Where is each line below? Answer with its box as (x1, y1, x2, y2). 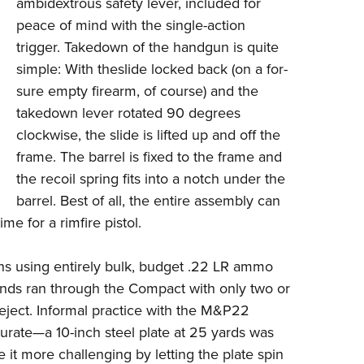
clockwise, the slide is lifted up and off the (15, 124, 280, 145)
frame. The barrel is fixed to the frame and (15, 146, 282, 167)
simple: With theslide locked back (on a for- (15, 58, 288, 80)
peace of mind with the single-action (15, 15, 245, 36)
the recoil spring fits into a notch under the (15, 168, 285, 189)
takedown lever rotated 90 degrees (15, 102, 240, 123)
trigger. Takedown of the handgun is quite (15, 37, 279, 58)
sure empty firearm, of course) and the (15, 80, 258, 102)
